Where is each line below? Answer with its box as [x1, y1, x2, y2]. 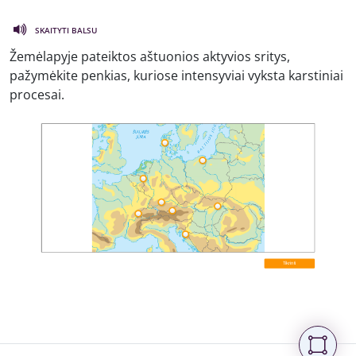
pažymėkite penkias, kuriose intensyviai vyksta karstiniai [10, 66, 343, 84]
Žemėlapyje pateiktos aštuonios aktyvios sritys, [10, 47, 290, 65]
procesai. [10, 85, 64, 103]
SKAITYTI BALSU [35, 24, 97, 36]
